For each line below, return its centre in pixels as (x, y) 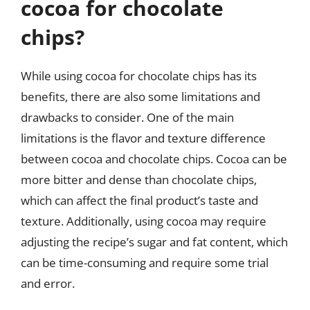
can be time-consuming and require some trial (145, 263)
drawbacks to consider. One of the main (127, 117)
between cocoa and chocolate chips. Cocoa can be (154, 159)
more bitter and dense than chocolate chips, (139, 180)
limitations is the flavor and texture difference (143, 138)
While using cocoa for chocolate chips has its (139, 76)
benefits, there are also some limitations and (140, 97)
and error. (48, 283)
